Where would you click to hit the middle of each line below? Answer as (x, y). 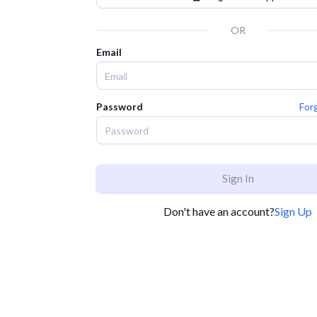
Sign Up (293, 211)
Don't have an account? (219, 211)
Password (120, 106)
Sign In (238, 178)
